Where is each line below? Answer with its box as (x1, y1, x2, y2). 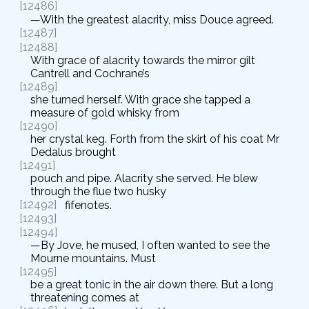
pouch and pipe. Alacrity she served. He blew (30, 171, 258, 185)
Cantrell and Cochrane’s (30, 66, 150, 80)
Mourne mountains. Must (30, 252, 156, 266)
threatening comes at (30, 291, 139, 305)
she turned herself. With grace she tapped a (30, 92, 250, 106)
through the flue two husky (30, 184, 166, 198)
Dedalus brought (30, 145, 116, 159)
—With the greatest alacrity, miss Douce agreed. (30, 13, 274, 27)
